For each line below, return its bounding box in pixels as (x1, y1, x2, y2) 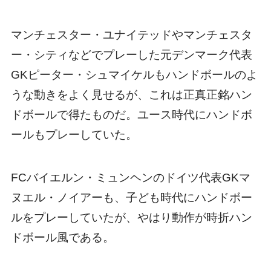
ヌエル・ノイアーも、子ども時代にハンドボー (10, 191, 252, 204)
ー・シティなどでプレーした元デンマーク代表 (10, 48, 252, 62)
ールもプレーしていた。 (10, 128, 137, 142)
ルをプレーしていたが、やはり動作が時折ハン (10, 211, 252, 224)
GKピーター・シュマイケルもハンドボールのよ (10, 68, 258, 82)
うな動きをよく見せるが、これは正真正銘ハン (10, 88, 252, 102)
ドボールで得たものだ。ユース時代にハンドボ (10, 108, 252, 122)
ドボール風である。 (10, 231, 114, 244)
